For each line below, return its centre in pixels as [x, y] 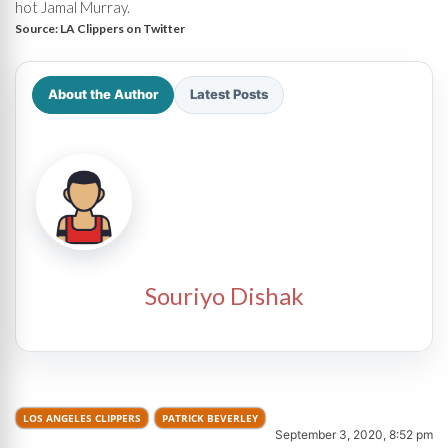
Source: [37, 28]
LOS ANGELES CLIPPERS [82, 417]
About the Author [103, 94]
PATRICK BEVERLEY [210, 417]
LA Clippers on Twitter [122, 28]
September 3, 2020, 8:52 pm [354, 434]
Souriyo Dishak [224, 295]
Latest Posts [229, 94]
